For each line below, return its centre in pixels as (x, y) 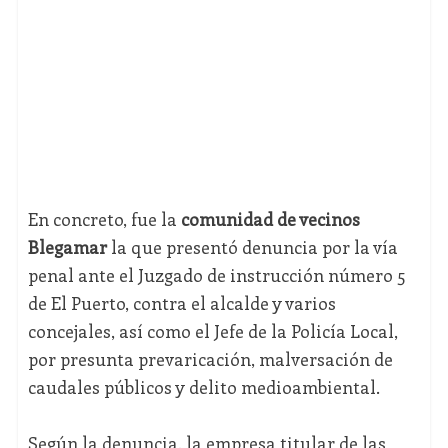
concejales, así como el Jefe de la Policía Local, (212, 331)
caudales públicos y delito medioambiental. (203, 387)
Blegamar (67, 247)
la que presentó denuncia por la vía (252, 247)
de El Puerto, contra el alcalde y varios (181, 303)
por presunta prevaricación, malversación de (210, 359)
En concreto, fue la (104, 219)
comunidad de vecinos (270, 219)
